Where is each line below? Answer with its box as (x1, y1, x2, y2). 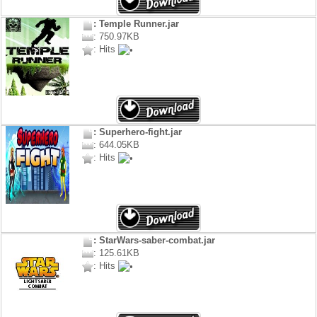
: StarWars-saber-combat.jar (93, 235, 215, 246)
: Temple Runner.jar (93, 18, 179, 30)
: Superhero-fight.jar (93, 127, 182, 138)
